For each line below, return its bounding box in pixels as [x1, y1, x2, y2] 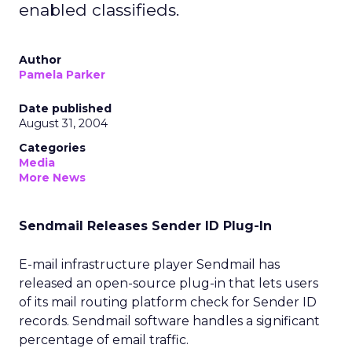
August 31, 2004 [19, 116, 108, 130]
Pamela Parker [19, 68, 105, 82]
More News [19, 170, 86, 185]
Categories [19, 141, 86, 155]
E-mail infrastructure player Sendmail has [19, 257, 280, 272]
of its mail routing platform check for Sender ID [19, 295, 317, 310]
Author [19, 53, 61, 67]
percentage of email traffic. [19, 332, 189, 347]
